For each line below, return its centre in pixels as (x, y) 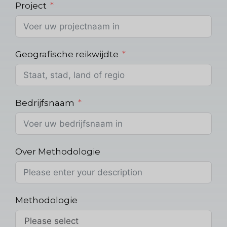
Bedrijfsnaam (45, 103)
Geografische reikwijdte (67, 54)
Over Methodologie (58, 151)
